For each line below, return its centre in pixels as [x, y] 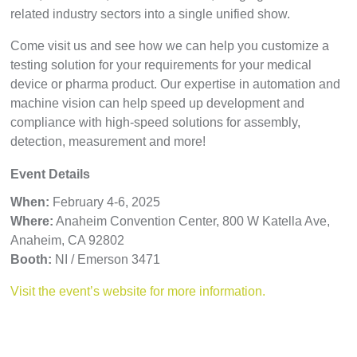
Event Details [51, 174]
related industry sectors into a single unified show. [152, 14]
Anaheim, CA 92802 [68, 240]
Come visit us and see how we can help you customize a [170, 46]
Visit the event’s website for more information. [138, 291]
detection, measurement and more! [110, 141]
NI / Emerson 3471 [106, 259]
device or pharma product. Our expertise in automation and [176, 84]
